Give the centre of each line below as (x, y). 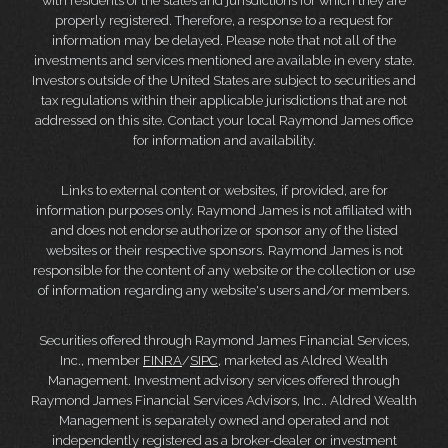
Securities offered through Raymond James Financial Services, (224, 341)
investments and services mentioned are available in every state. (224, 61)
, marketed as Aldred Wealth (303, 361)
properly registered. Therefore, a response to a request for (224, 21)
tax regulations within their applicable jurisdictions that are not (224, 101)
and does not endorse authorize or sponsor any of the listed (224, 231)
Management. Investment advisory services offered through (224, 381)
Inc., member (101, 361)
